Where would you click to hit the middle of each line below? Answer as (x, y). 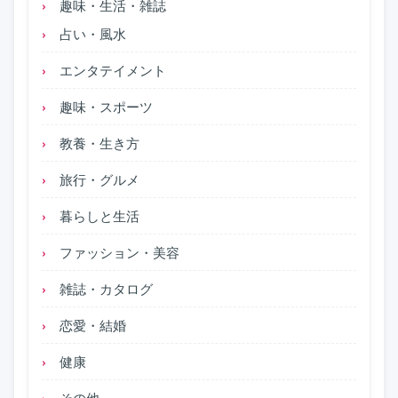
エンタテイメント (113, 69)
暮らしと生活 (99, 215)
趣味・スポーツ (106, 106)
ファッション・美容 (119, 251)
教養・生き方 (99, 142)
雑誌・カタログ (106, 288)
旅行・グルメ (99, 179)
